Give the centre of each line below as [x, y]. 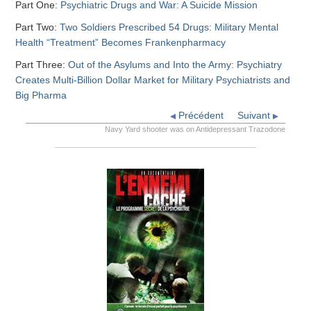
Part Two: [38, 27]
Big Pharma [41, 95]
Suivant [255, 116]
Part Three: [42, 65]
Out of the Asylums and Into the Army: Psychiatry [175, 65]
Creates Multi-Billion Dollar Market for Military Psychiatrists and [153, 80]
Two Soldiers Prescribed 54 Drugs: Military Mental [169, 27]
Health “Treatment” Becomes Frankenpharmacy [121, 43]
